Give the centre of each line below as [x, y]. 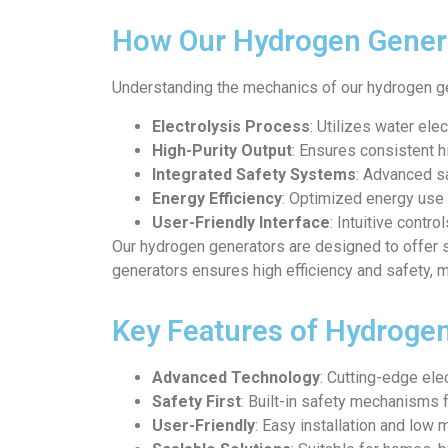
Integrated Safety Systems [254, 174]
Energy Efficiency [217, 198]
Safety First [196, 401]
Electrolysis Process [231, 126]
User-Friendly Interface [241, 222]
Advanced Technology [236, 377]
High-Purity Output [222, 150]
